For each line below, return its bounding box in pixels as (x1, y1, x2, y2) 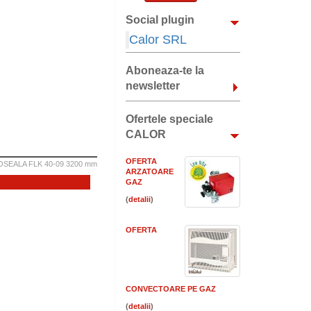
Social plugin (126, 14, 194, 26)
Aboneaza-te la (126, 65, 204, 76)
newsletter (126, 80, 180, 92)
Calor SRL (129, 33, 187, 47)
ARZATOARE (126, 167, 174, 176)
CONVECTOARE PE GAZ (126, 285, 216, 293)
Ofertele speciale (126, 113, 213, 125)
